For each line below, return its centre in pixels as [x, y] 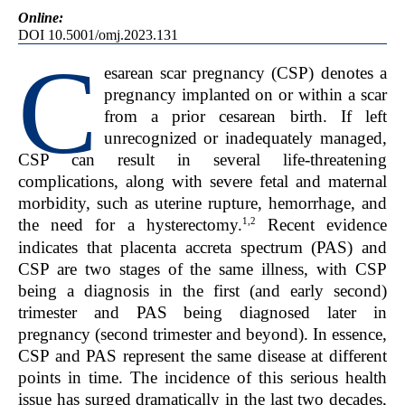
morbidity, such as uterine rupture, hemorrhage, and [202, 203]
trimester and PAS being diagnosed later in [202, 312]
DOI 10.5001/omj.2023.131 [98, 34]
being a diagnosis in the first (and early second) [202, 290]
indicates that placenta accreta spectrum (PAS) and [202, 247]
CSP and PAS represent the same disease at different [202, 355]
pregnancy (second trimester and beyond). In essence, [202, 334]
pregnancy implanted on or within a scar [245, 95]
